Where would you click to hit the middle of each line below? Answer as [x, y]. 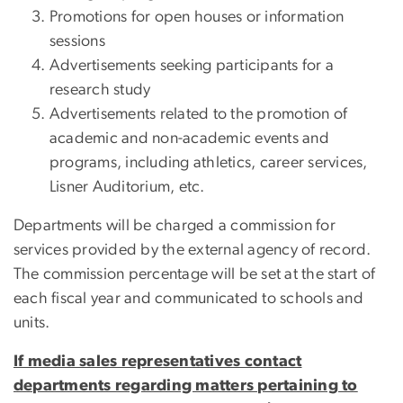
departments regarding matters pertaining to [186, 386]
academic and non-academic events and [189, 139]
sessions [77, 42]
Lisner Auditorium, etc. [127, 188]
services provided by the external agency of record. [193, 251]
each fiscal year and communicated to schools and [188, 299]
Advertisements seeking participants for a [192, 66]
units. [32, 323]
